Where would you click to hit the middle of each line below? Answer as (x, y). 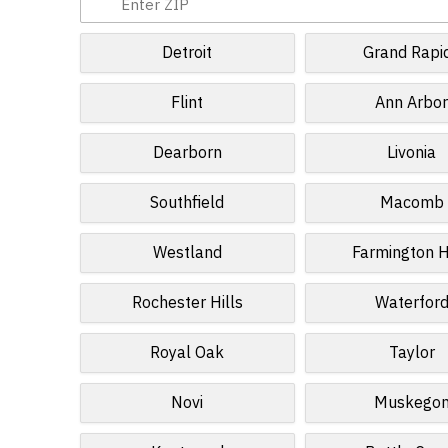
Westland (187, 253)
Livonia (412, 153)
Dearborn (187, 153)
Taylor (411, 353)
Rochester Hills (187, 303)
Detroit (187, 53)
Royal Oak (187, 353)
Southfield (187, 203)
